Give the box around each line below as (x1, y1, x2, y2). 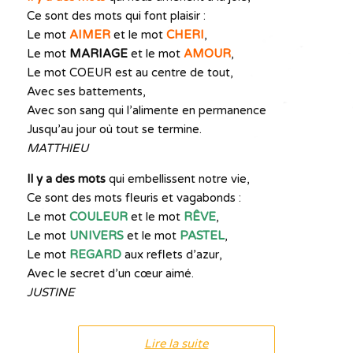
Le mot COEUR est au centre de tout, (26, 65, 233, 80)
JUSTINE (26, 285, 75, 299)
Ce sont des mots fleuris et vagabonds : (26, 191, 241, 205)
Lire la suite (144, 336, 209, 351)
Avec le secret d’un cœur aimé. (26, 266, 194, 281)
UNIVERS (69, 229, 124, 243)
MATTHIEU (26, 141, 88, 155)
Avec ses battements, (26, 84, 146, 98)
